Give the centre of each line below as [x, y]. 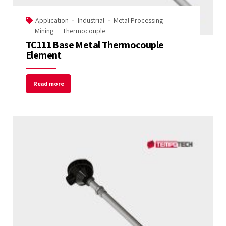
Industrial [91, 20]
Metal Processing [138, 20]
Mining [44, 31]
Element [44, 55]
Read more [48, 84]
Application [52, 20]
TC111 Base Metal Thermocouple [95, 45]
